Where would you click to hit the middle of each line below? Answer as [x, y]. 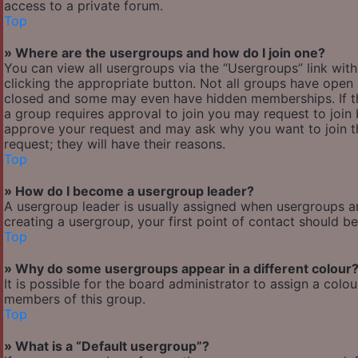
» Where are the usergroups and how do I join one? [165, 53]
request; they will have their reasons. [115, 144]
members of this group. [75, 299]
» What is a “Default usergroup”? [107, 346]
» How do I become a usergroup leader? [129, 191]
